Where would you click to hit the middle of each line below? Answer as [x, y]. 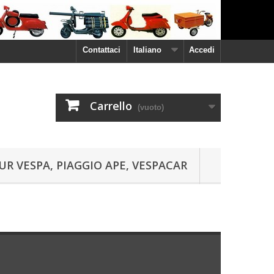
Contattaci [102, 50]
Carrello [111, 106]
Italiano [147, 50]
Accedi [202, 50]
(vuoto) [151, 107]
